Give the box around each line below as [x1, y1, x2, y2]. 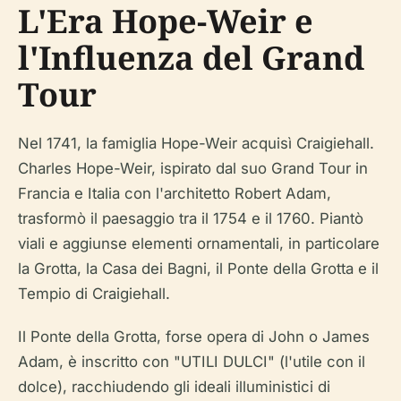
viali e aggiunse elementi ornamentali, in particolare [18, 235, 380, 252]
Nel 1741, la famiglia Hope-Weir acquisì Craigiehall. [18, 134, 374, 152]
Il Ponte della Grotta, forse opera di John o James [18, 328, 370, 346]
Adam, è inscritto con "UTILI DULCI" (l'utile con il [18, 353, 365, 371]
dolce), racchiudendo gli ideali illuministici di [18, 378, 330, 396]
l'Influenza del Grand [18, 36, 364, 80]
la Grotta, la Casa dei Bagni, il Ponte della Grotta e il [18, 260, 379, 277]
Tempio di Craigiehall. [18, 285, 170, 303]
